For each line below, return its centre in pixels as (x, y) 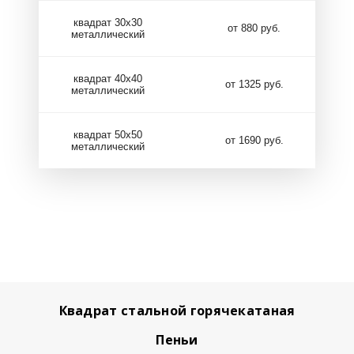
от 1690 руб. (254, 140)
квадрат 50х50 (108, 134)
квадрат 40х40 (108, 78)
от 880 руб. (254, 28)
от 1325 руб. (254, 84)
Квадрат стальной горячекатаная (177, 310)
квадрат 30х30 (108, 22)
